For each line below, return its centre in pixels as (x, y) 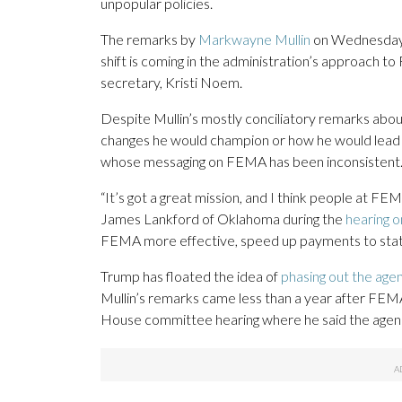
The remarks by (149, 39)
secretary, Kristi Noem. (171, 83)
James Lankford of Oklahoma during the (223, 219)
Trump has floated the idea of (191, 276)
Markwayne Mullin (254, 39)
